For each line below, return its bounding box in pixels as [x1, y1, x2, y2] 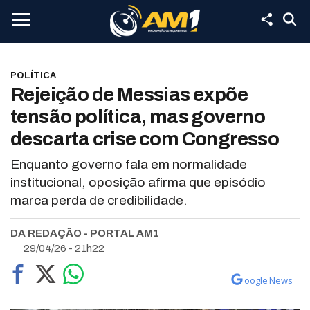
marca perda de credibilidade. [10, 193, 187, 208]
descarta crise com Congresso [10, 128, 280, 149]
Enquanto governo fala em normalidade [10, 157, 247, 172]
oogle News [244, 274, 293, 286]
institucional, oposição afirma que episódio [10, 175, 266, 190]
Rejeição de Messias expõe [10, 84, 248, 105]
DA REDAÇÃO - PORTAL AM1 [10, 228, 159, 239]
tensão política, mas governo [10, 106, 266, 127]
